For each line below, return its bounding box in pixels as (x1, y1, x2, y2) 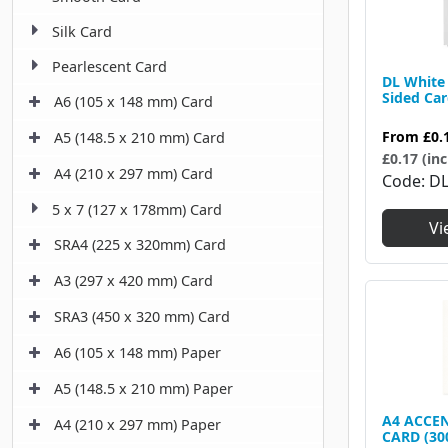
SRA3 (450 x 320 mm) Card (54, 307, 230, 327)
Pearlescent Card (52, 57, 167, 77)
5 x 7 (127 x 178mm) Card (52, 200, 222, 220)
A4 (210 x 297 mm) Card (54, 164, 213, 184)
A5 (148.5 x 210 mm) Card (54, 128, 225, 148)
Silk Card (52, 22, 112, 42)
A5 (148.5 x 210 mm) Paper (54, 379, 233, 399)
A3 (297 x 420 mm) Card (54, 271, 213, 291)
